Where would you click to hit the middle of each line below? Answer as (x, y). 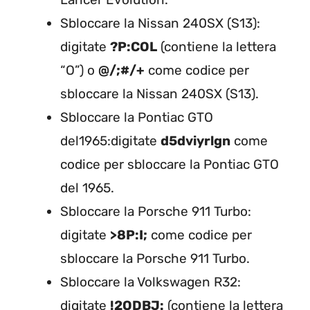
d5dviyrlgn (195, 141)
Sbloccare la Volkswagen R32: (151, 282)
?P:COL (134, 47)
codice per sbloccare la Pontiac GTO (170, 164)
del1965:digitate (110, 141)
